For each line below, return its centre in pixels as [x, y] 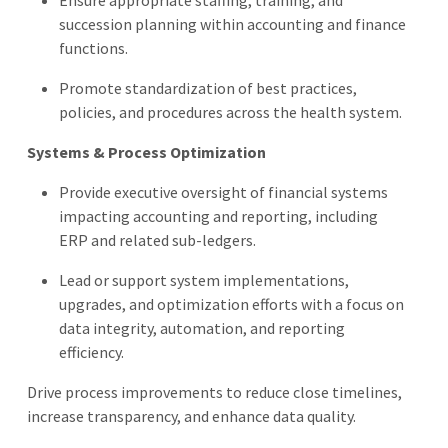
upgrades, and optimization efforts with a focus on [231, 303]
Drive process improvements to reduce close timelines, [214, 391]
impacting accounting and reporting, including [218, 215]
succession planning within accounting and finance [232, 23]
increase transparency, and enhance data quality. [191, 415]
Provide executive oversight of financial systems [223, 191]
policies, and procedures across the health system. [230, 111]
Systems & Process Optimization [146, 151]
